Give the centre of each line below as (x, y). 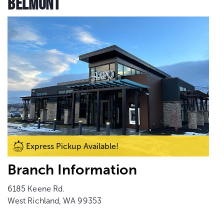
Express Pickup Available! (72, 146)
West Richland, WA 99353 (54, 200)
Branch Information (72, 169)
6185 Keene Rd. (36, 188)
